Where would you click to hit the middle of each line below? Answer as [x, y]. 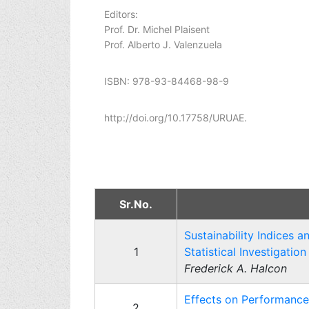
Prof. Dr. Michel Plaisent [157, 29]
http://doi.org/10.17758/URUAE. [176, 118]
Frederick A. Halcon [236, 268]
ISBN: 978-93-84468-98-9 [167, 81]
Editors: [121, 14]
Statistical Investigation [245, 252]
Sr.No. [136, 204]
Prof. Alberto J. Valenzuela [163, 44]
